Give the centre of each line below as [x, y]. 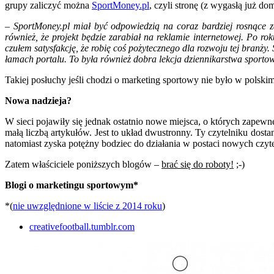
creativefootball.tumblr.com [82, 227]
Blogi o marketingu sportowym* [72, 185]
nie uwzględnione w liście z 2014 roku [87, 206]
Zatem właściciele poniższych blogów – [83, 165]
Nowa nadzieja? [38, 101]
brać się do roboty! [198, 165]
